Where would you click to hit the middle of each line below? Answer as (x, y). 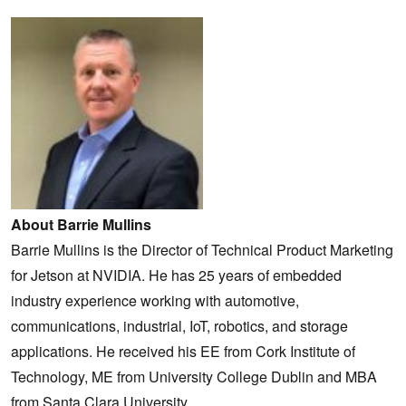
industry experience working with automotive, (155, 300)
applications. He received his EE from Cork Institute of (183, 351)
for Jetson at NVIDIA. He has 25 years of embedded (176, 275)
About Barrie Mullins (81, 224)
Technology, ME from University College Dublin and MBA (194, 376)
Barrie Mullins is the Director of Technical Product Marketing (202, 249)
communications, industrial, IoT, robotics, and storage (179, 325)
